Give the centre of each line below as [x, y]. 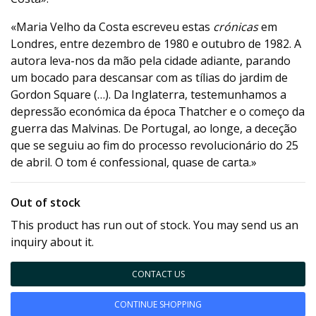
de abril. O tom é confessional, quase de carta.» [134, 162]
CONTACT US [158, 274]
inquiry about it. [52, 242]
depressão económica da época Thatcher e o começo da [158, 111]
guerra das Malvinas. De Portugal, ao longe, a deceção [154, 128]
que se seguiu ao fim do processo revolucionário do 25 [154, 145]
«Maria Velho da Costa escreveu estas [112, 27]
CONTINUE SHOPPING [158, 304]
